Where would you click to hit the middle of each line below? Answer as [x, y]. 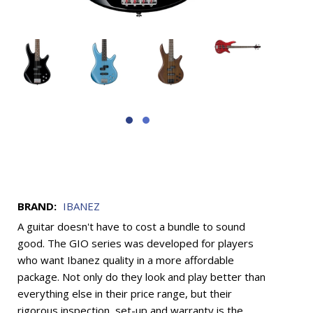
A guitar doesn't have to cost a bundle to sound [131, 227]
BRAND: [37, 206]
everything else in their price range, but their [125, 294]
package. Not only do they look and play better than [141, 277]
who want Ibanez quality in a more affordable [126, 260]
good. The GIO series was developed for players [136, 243]
